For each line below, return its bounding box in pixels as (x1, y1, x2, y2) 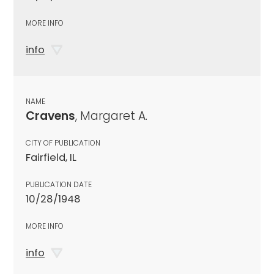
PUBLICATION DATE (26, 179, 92, 190)
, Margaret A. (75, 107, 147, 124)
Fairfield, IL (26, 150, 76, 165)
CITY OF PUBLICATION (26, 137, 100, 148)
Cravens (26, 107, 75, 124)
